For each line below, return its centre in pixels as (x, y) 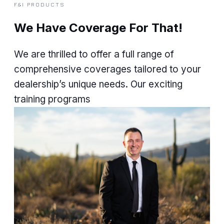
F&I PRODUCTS (39, 4)
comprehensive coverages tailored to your (107, 69)
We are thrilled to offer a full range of (94, 54)
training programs (52, 99)
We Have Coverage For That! (98, 27)
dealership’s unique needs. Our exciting (98, 84)
